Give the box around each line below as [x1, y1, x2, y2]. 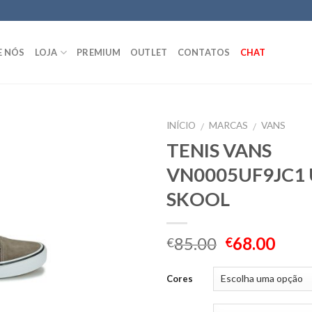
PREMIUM [77, 47, 120, 58]
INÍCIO [166, 120, 196, 131]
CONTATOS [177, 47, 231, 58]
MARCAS [209, 120, 249, 131]
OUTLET [130, 47, 168, 58]
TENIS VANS [166, 138, 272, 162]
